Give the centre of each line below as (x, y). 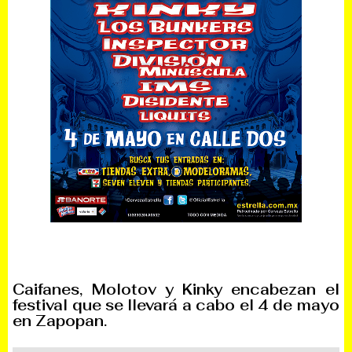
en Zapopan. (60, 321)
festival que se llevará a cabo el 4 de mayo (176, 305)
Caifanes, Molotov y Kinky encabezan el (176, 289)
